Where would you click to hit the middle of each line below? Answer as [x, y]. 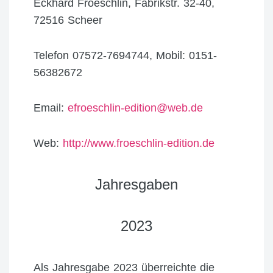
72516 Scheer [68, 20]
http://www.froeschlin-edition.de [139, 143]
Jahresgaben [136, 184]
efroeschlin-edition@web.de [135, 108]
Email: [51, 108]
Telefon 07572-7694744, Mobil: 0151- [125, 55]
